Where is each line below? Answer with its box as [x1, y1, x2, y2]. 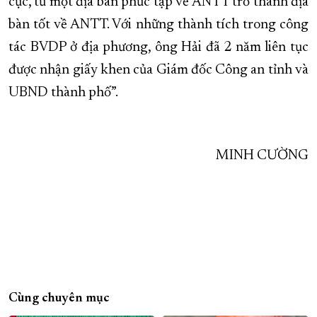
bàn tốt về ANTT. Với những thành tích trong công [8, 18, 309, 33]
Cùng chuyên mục [8, 292, 110, 306]
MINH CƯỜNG [216, 149, 309, 163]
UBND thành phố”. [8, 86, 118, 100]
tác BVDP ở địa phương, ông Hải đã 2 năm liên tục [8, 40, 309, 55]
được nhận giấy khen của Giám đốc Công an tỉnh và [8, 63, 309, 78]
